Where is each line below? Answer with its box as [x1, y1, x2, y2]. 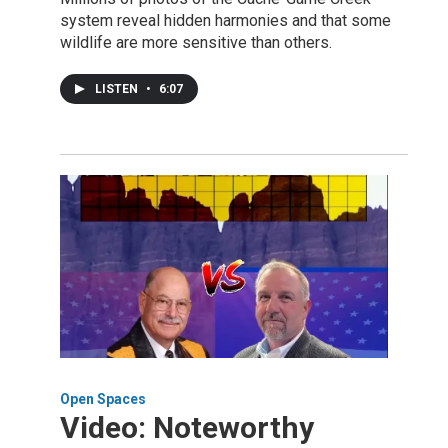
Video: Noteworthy [60, 410, 314, 446]
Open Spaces [60, 391, 146, 408]
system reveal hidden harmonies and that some [60, 11, 391, 31]
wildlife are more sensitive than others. [60, 33, 332, 53]
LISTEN [95, 82, 141, 97]
